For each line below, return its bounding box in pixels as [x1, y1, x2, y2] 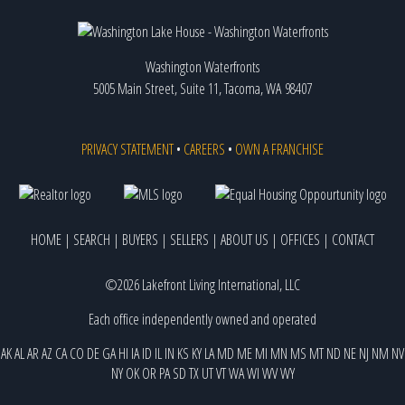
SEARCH [73, 229, 110, 250]
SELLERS [170, 229, 209, 250]
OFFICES [280, 229, 320, 250]
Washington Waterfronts [146, 56, 259, 77]
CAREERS [184, 138, 225, 159]
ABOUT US [221, 229, 268, 250]
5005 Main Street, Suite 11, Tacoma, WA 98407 [93, 78, 312, 99]
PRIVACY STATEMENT [81, 138, 174, 159]
